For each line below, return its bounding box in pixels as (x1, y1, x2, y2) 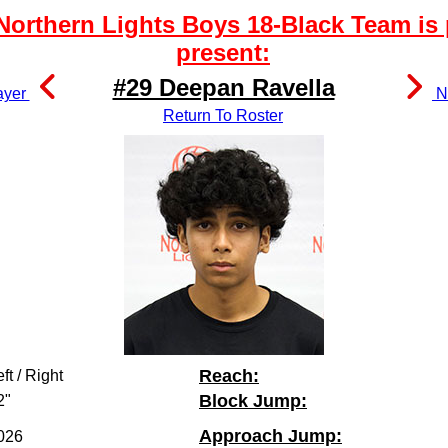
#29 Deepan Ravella (112, 74, 335, 101)
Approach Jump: (199, 426, 342, 446)
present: (176, 39, 270, 66)
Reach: (199, 366, 259, 386)
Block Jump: (199, 391, 307, 411)
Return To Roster (163, 107, 283, 124)
